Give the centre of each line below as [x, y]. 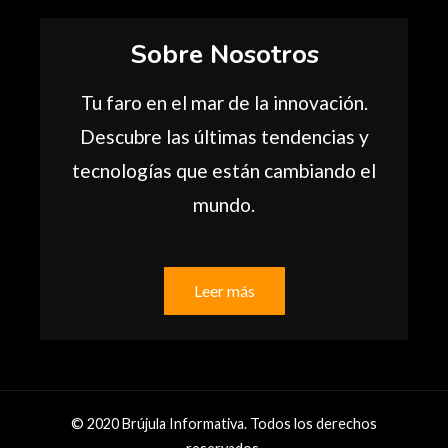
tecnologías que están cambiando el [224, 171]
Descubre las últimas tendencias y [224, 137]
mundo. [224, 205]
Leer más [224, 291]
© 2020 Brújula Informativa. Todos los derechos [224, 424]
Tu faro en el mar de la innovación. [224, 103]
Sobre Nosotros [224, 55]
